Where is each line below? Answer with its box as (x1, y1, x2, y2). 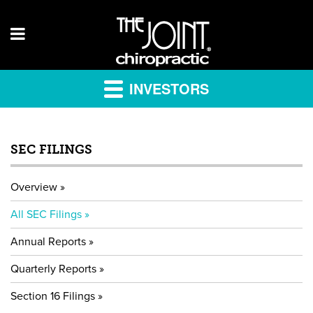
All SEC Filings (10, 208, 82, 221)
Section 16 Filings (10, 289, 95, 303)
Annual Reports (10, 235, 86, 249)
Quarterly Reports (10, 262, 96, 276)
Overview (10, 180, 57, 194)
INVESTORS (125, 78, 209, 99)
